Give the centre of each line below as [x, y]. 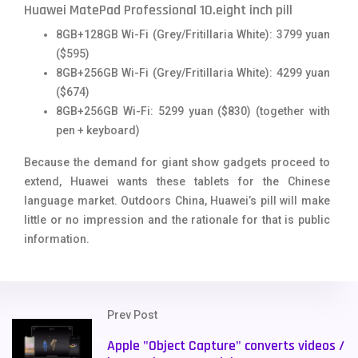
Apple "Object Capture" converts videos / [226, 345]
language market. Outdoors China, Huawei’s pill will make [177, 200]
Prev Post [132, 314]
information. [57, 239]
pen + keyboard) [98, 130]
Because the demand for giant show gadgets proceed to [177, 162]
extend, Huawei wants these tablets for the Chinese [177, 181]
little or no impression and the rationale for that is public [177, 219]
